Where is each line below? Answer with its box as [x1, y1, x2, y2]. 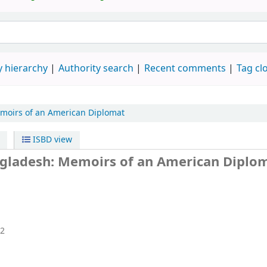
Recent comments [144, 61, 226, 76]
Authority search [58, 61, 133, 76]
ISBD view [30, 133, 72, 147]
